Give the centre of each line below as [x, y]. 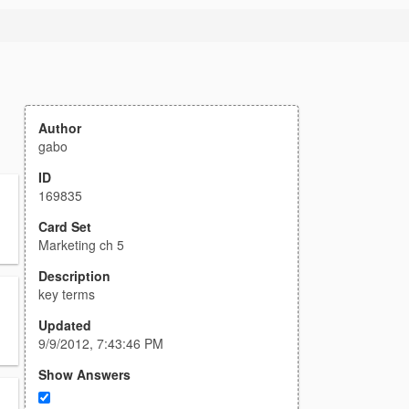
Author [60, 128]
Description [74, 276]
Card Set [65, 226]
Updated [65, 325]
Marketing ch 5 [81, 245]
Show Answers [84, 374]
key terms [67, 294]
